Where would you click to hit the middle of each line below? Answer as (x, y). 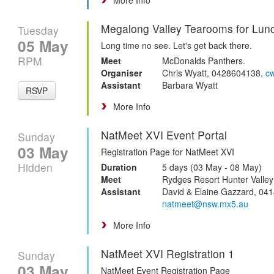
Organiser (121, 72)
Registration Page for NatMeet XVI (168, 151)
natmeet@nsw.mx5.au (205, 203)
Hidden (35, 167)
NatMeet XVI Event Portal (164, 135)
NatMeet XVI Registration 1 (168, 253)
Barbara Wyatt (190, 85)
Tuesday (38, 30)
